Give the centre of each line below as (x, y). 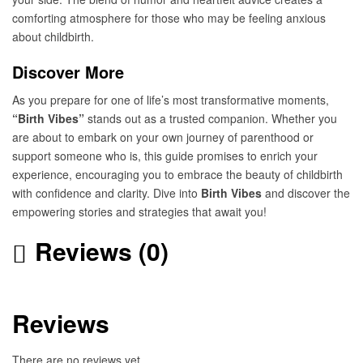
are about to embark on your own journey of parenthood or (163, 137)
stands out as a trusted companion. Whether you (211, 118)
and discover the (306, 192)
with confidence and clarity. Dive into (107, 192)
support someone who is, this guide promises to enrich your (165, 155)
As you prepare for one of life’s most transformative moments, (171, 99)
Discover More (68, 71)
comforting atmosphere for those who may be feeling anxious (169, 17)
